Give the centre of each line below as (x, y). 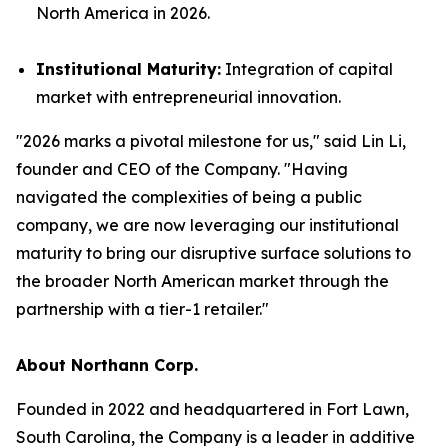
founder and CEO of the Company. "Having (182, 169)
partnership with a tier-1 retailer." (142, 309)
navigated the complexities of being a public (189, 197)
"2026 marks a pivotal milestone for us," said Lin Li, (211, 141)
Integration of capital (307, 69)
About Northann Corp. (107, 365)
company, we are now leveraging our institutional (207, 225)
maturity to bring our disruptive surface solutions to (213, 253)
